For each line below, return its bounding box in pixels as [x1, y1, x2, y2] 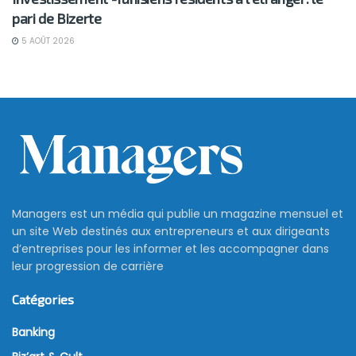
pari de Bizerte [12, 9, 102, 27]
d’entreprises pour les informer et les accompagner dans [12, 240, 329, 257]
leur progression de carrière [12, 257, 164, 274]
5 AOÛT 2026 [19, 34, 75, 47]
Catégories [12, 291, 74, 307]
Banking [12, 323, 55, 340]
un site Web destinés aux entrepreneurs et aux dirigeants [12, 222, 330, 239]
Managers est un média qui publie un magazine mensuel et [12, 205, 343, 222]
